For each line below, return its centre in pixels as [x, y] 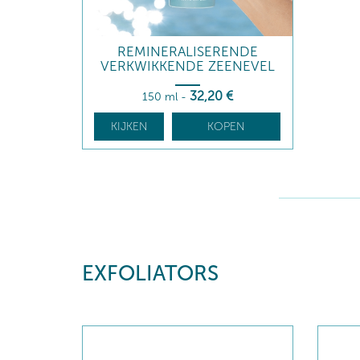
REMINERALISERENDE [187, 51]
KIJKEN [129, 127]
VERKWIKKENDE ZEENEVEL [187, 66]
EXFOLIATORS [150, 274]
